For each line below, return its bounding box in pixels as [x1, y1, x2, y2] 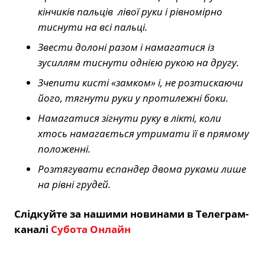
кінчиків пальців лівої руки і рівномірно [38, 5, 222, 19]
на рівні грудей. [38, 177, 111, 192]
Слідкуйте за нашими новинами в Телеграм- [14, 207, 248, 221]
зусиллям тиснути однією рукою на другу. [38, 56, 239, 70]
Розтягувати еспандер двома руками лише [38, 162, 246, 176]
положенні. [38, 142, 91, 156]
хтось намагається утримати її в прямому [38, 127, 249, 141]
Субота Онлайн [51, 222, 131, 237]
